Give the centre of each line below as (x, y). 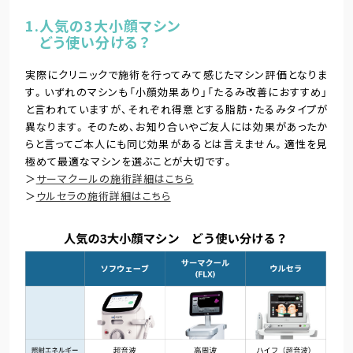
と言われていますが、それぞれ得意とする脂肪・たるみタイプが (176, 109)
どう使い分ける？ (95, 41)
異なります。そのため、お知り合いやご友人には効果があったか (176, 126)
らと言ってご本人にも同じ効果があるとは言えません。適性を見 (176, 143)
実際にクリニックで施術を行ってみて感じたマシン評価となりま (176, 74)
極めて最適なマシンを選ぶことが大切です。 (129, 161)
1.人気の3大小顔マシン (110, 25)
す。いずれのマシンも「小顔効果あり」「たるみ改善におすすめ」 (176, 91)
